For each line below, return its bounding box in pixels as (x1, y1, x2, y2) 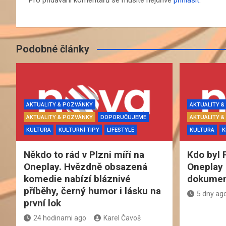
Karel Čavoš (103, 213, 141, 222)
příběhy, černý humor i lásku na (24, 185, 161, 197)
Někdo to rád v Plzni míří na (24, 148, 144, 160)
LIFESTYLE (107, 126, 134, 133)
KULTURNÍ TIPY (59, 126, 99, 133)
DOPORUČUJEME (100, 114, 146, 121)
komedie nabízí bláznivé (24, 173, 131, 185)
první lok (24, 197, 61, 209)
